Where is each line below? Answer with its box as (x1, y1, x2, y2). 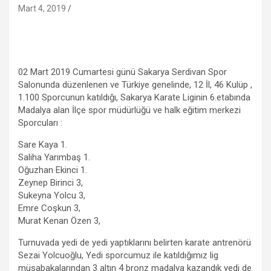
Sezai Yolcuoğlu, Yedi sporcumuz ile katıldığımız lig (18, 249, 218, 261)
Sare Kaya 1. (18, 139, 67, 150)
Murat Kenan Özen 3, (18, 215, 100, 226)
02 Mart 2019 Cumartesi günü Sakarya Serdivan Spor (18, 66, 227, 77)
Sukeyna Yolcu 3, (18, 189, 85, 201)
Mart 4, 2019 (18, 3, 66, 13)
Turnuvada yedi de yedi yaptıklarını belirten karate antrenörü (18, 237, 251, 248)
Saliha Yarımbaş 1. (18, 151, 90, 163)
